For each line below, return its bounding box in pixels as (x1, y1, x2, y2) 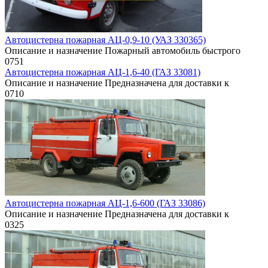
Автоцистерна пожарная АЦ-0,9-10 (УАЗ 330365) (5, 35, 206, 45)
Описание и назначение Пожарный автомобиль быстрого (5, 45, 240, 56)
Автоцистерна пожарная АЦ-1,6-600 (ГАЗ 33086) (5, 198, 205, 209)
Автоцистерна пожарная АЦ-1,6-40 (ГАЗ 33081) (5, 67, 200, 78)
